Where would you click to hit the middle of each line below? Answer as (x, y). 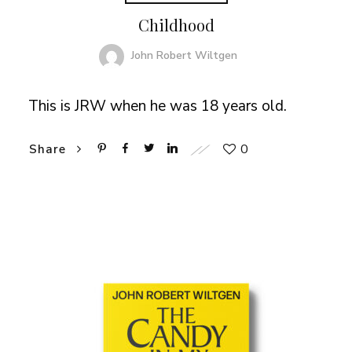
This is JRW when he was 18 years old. (157, 106)
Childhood (176, 24)
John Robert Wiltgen (184, 55)
